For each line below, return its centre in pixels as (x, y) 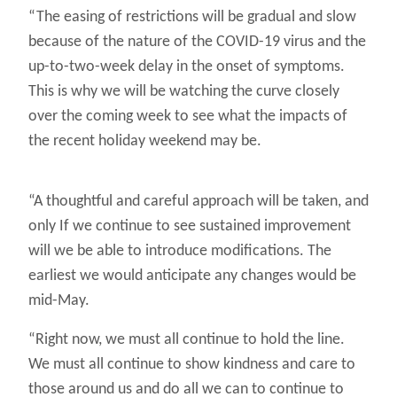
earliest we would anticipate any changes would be (192, 276)
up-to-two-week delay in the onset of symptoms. (187, 67)
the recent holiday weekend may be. (145, 142)
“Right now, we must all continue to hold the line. (187, 340)
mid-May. (59, 301)
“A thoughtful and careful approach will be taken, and (198, 202)
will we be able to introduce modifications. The (180, 252)
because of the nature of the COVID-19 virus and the (197, 43)
